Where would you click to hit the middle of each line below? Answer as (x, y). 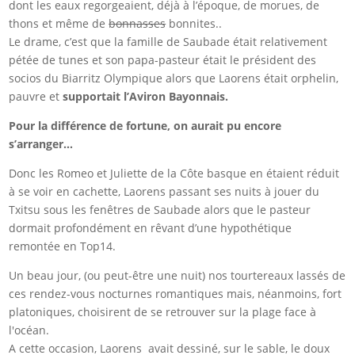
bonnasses (137, 24)
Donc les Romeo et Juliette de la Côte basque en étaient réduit (174, 174)
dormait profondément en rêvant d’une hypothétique (151, 228)
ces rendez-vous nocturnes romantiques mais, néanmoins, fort (176, 294)
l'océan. (29, 330)
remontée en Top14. (63, 246)
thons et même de (59, 24)
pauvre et (36, 97)
